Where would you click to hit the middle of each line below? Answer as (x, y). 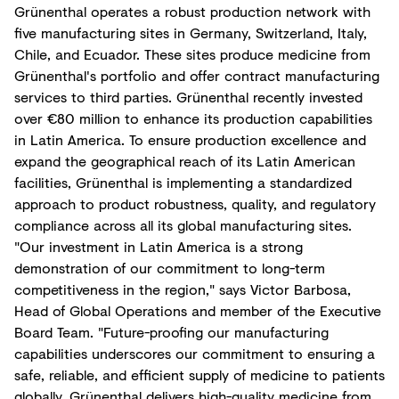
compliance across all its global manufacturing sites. (183, 225)
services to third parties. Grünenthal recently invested (188, 97)
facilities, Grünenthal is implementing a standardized (183, 182)
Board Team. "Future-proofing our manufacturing (171, 332)
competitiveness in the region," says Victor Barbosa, (183, 289)
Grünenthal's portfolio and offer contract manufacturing (197, 75)
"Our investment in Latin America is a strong (159, 246)
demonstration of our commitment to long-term (170, 268)
